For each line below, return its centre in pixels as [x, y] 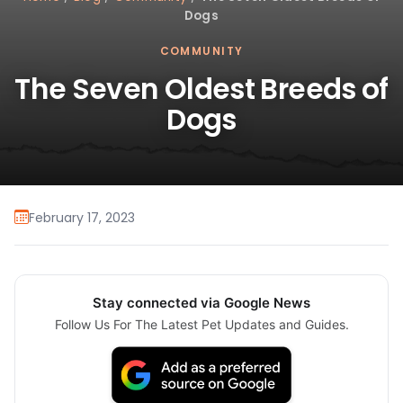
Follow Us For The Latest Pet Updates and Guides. [201, 325]
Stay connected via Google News [201, 303]
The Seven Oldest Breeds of [201, 90]
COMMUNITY [201, 51]
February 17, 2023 [82, 217]
